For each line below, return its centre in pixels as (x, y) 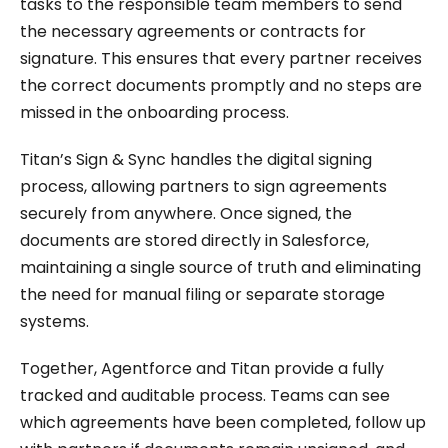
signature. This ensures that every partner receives (221, 58)
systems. (54, 321)
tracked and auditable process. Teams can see (205, 395)
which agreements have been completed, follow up (223, 422)
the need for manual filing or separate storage (202, 294)
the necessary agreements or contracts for (193, 31)
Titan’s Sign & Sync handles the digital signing (196, 159)
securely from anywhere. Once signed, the (186, 213)
